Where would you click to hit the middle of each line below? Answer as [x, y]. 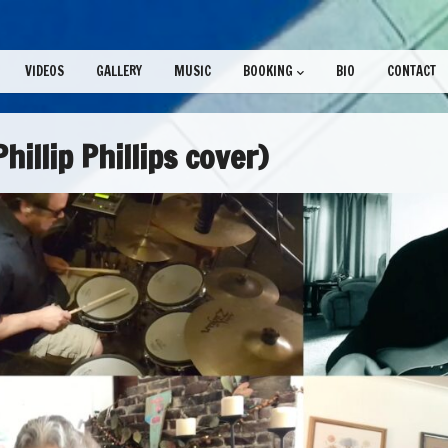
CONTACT [411, 71]
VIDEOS [44, 71]
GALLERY [119, 71]
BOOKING [268, 71]
